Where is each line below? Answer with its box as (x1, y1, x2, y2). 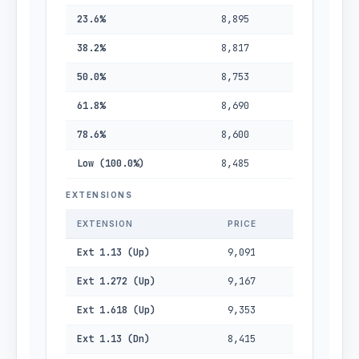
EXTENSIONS (66, 190, 132, 200)
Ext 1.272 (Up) (77, 275, 155, 288)
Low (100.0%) (77, 157, 144, 170)
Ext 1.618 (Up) (77, 304, 155, 317)
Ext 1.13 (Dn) (77, 333, 150, 345)
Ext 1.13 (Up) (77, 246, 150, 259)
